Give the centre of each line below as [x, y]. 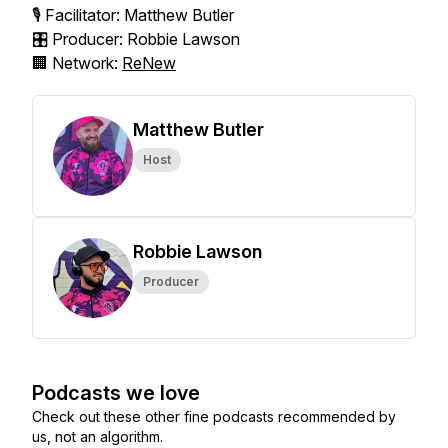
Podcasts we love [116, 393]
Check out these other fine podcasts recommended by [214, 416]
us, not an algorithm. [97, 436]
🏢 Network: [77, 63]
